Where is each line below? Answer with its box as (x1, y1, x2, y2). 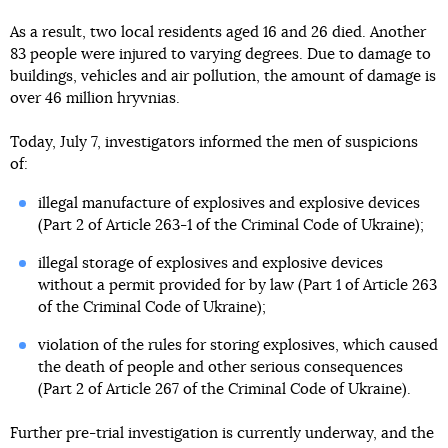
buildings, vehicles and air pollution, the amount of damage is (10, 69, 436, 85)
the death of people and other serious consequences (37, 360, 403, 376)
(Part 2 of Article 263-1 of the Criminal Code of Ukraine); (37, 218, 424, 234)
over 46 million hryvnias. (10, 91, 180, 107)
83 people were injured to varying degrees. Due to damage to (10, 47, 431, 63)
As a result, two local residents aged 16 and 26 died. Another (10, 25, 426, 41)
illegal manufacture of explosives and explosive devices (37, 196, 420, 212)
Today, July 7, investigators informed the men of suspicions (10, 135, 418, 151)
